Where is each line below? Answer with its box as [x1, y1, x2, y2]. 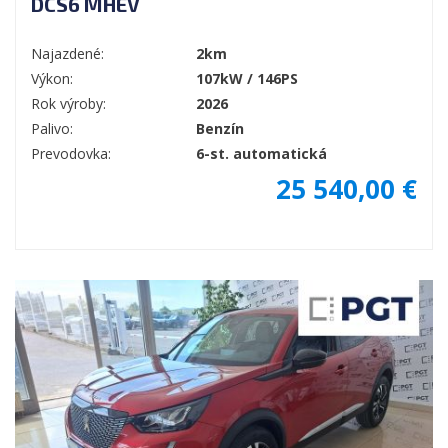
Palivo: [31, 119, 73, 139]
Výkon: [31, 69, 73, 89]
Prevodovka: [31, 144, 111, 164]
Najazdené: [31, 44, 104, 64]
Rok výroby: [31, 94, 106, 114]
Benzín [196, 119, 244, 139]
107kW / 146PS [196, 69, 298, 89]
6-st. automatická [196, 144, 327, 164]
